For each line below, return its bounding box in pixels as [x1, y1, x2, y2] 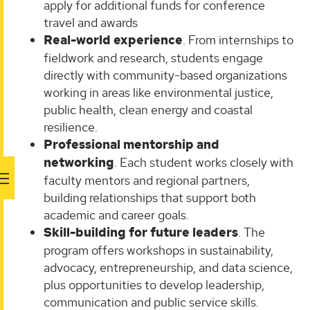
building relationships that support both [44, 189, 256, 206]
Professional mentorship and [44, 136, 219, 153]
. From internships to [183, 31, 293, 48]
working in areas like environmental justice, [44, 84, 273, 100]
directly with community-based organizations [44, 66, 287, 83]
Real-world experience [44, 31, 183, 48]
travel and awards [44, 14, 138, 30]
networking [44, 154, 114, 171]
